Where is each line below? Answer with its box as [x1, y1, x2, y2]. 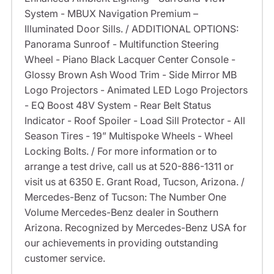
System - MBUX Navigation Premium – [24, 7, 198, 20]
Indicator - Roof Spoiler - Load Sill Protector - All [24, 114, 245, 127]
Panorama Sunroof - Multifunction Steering [24, 38, 219, 51]
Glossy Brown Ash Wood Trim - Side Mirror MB [24, 68, 237, 81]
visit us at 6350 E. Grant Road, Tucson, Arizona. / [24, 176, 245, 188]
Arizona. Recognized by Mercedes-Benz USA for [24, 221, 246, 234]
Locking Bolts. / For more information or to [24, 145, 217, 158]
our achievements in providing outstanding [24, 237, 218, 250]
